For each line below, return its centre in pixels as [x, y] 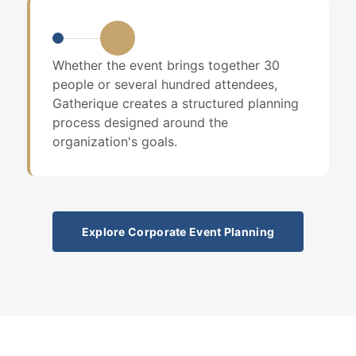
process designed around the [140, 122]
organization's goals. [115, 141]
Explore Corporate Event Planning [178, 232]
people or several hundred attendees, [165, 84]
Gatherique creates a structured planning [176, 103]
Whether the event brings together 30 [166, 65]
